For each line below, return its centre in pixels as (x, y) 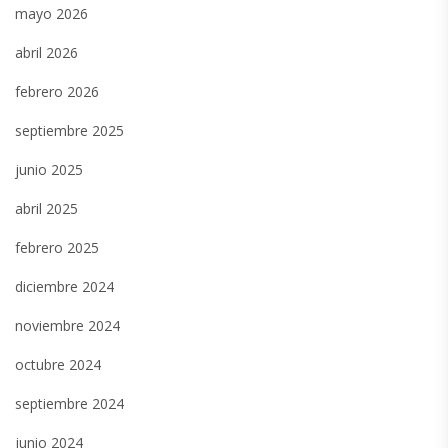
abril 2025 (46, 209)
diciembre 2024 (64, 287)
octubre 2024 (58, 365)
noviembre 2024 (67, 326)
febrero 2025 (57, 248)
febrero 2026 (57, 92)
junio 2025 (49, 170)
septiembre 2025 (69, 131)
